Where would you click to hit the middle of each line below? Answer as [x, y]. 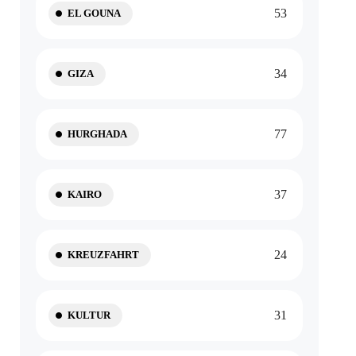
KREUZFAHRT [104, 255]
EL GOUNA [95, 13]
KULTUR [89, 315]
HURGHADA [98, 134]
